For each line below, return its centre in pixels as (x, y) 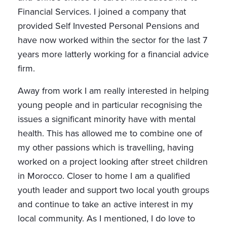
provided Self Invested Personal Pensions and (108, 26)
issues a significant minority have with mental (107, 119)
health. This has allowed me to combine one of (110, 134)
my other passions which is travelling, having (106, 148)
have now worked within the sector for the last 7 (112, 40)
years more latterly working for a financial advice (113, 54)
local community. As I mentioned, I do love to (106, 219)
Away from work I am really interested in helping (113, 91)
